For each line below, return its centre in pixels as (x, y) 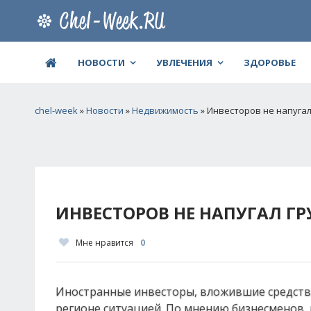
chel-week (56, 110)
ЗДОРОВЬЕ (270, 62)
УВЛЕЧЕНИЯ (184, 62)
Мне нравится (104, 243)
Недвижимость (165, 110)
